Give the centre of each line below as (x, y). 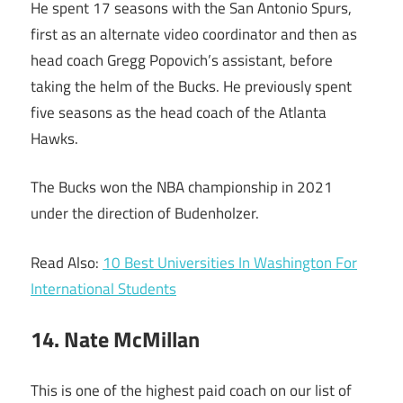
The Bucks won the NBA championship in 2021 (182, 188)
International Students (103, 288)
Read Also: (67, 262)
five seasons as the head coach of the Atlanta (179, 112)
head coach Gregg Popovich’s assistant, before (182, 60)
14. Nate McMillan (115, 340)
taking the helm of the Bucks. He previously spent (191, 86)
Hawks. (54, 138)
